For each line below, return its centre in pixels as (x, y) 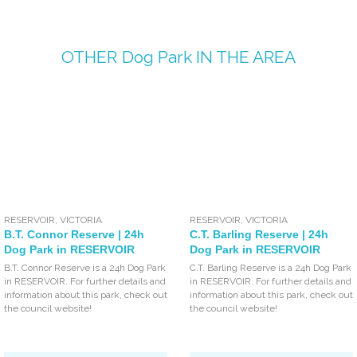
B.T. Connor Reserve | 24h (74, 234)
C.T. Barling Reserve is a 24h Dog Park (271, 267)
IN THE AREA (243, 57)
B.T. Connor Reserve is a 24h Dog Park (85, 267)
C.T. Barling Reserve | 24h (259, 234)
